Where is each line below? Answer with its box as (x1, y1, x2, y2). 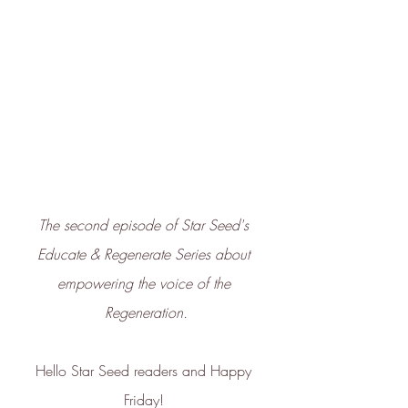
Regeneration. (104, 302, 188, 323)
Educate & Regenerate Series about (37, 244, 254, 265)
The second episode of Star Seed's (38, 215, 253, 236)
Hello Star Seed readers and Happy (36, 361, 256, 382)
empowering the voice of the (56, 273, 235, 294)
